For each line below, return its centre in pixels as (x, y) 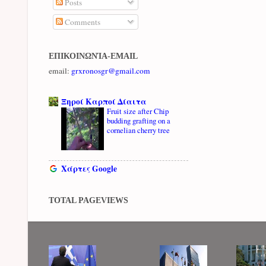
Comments (81, 22)
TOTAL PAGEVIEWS (88, 201)
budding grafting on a (139, 121)
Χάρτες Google (89, 168)
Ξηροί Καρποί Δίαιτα (104, 102)
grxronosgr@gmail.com (111, 70)
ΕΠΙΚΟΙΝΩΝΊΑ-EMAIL (93, 56)
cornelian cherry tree (138, 130)
